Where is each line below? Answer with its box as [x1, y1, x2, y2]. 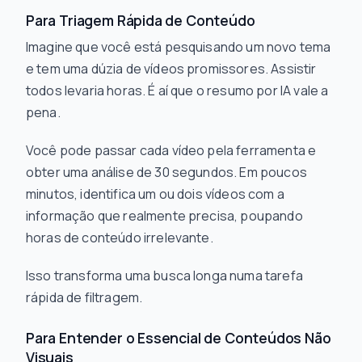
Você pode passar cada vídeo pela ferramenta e [26, 141, 317, 159]
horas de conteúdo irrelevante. [26, 229, 213, 246]
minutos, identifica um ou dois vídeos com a [26, 185, 284, 203]
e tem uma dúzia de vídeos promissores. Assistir [26, 60, 317, 78]
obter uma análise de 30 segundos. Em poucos [26, 163, 307, 181]
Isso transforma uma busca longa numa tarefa [26, 267, 303, 284]
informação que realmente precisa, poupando [26, 207, 303, 225]
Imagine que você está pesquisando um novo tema [26, 38, 331, 56]
